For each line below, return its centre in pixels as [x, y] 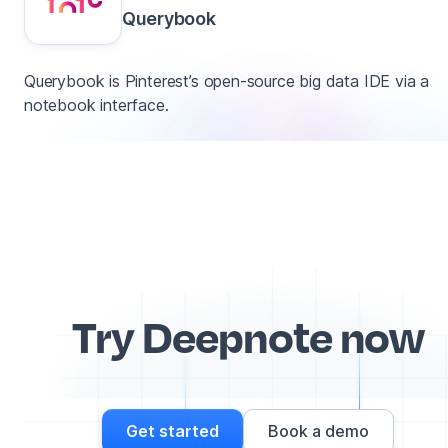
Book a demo [318, 430]
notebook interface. [96, 104]
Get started [172, 430]
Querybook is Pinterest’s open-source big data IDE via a [227, 80]
